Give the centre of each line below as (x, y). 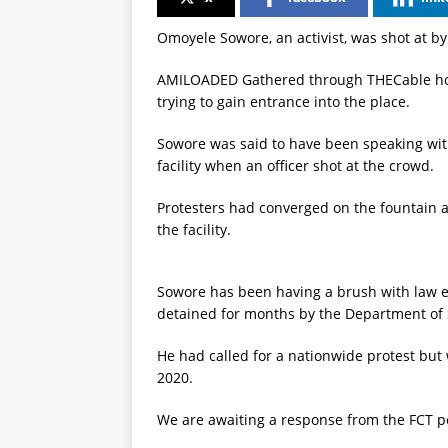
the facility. (194, 229)
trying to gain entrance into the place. (283, 101)
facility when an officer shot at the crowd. (295, 165)
